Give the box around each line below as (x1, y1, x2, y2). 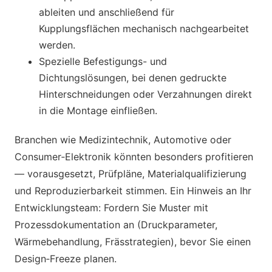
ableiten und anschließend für (39, 5, 174, 18)
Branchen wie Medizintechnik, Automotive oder (15, 133, 231, 146)
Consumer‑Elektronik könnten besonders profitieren (15, 150, 253, 163)
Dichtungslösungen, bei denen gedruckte (39, 71, 226, 84)
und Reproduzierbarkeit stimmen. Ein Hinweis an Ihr (15, 184, 251, 197)
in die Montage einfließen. (39, 104, 157, 117)
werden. (39, 38, 75, 51)
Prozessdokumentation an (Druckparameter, (15, 218, 217, 231)
